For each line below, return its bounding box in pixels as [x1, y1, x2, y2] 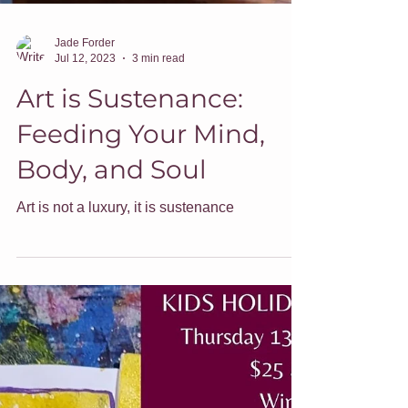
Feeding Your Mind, [16, 209, 265, 240]
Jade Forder [55, 127, 115, 140]
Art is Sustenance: [16, 173, 243, 205]
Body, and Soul [16, 244, 207, 276]
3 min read [132, 141, 185, 155]
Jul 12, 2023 [55, 141, 116, 155]
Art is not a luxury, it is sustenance [16, 290, 234, 306]
